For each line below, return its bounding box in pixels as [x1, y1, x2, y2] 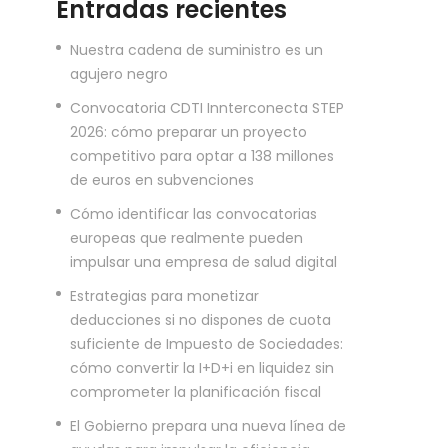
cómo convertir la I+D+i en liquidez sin [70, 358, 334, 378]
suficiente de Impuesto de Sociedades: [70, 334, 343, 354]
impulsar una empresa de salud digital [70, 252, 337, 272]
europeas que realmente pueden [70, 228, 303, 248]
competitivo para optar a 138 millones [70, 146, 334, 166]
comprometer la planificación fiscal [70, 382, 321, 402]
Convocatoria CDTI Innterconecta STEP [70, 98, 344, 118]
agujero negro [70, 64, 168, 84]
